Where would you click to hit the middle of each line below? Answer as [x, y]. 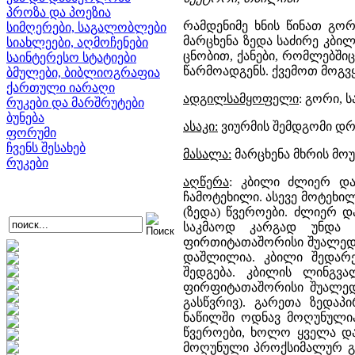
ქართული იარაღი [61, 88]
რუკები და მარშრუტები [75, 103]
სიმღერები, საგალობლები [86, 27]
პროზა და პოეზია [59, 12]
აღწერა [206, 182]
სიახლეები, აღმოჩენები [77, 42]
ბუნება [25, 118]
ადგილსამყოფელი [241, 99]
